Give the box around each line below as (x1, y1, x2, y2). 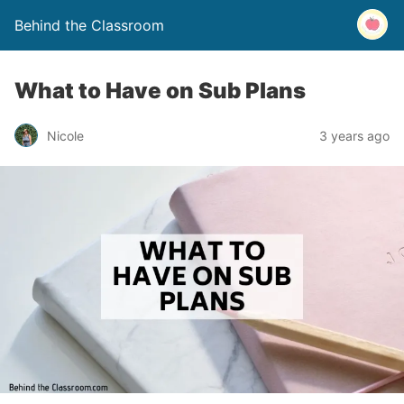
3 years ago (319, 127, 390, 143)
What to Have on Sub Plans (14, 78, 306, 104)
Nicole (47, 127, 84, 143)
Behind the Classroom (14, 16, 164, 34)
